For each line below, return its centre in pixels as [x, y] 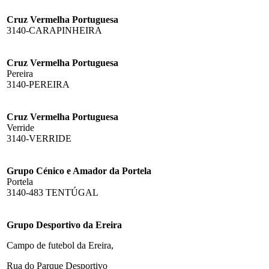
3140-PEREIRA [38, 84]
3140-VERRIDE [39, 138]
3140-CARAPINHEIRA [54, 30]
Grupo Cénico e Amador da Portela [79, 171]
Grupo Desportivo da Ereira [64, 225]
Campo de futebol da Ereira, [60, 245]
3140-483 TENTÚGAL [53, 192]
